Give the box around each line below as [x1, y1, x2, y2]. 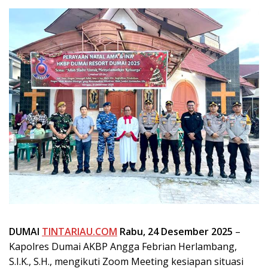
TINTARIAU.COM [42, 225, 117, 239]
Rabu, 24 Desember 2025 [117, 225, 233, 239]
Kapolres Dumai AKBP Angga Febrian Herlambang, [9, 240, 237, 254]
